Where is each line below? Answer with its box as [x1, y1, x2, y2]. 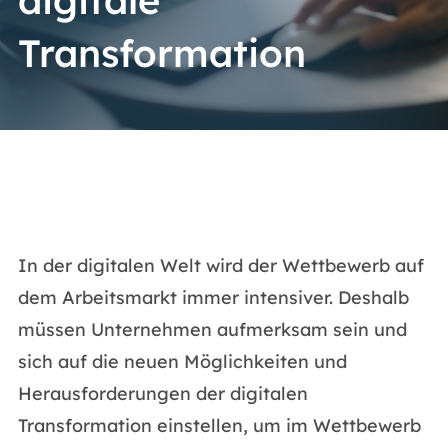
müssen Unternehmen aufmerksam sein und [17, 318, 407, 341]
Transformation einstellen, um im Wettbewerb [17, 414, 421, 437]
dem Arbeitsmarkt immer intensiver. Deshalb [17, 286, 409, 309]
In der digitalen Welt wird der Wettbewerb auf [17, 254, 424, 277]
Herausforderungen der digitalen [17, 382, 308, 405]
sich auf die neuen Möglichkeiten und [17, 350, 347, 373]
